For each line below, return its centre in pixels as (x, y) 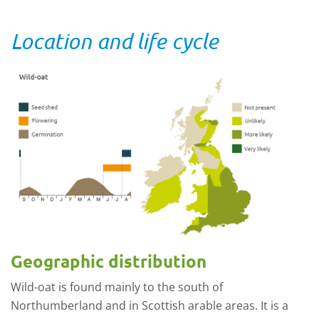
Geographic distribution (109, 261)
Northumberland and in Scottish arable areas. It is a (150, 305)
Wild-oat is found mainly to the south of (117, 287)
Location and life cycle (115, 41)
